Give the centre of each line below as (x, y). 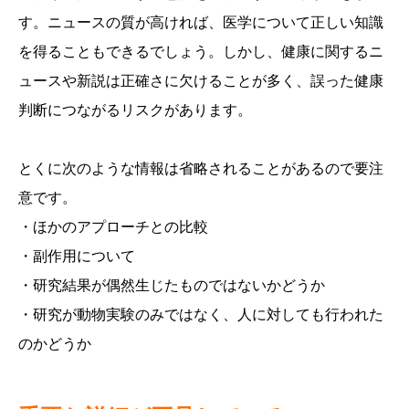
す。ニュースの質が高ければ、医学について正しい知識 (201, 23)
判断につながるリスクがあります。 (135, 110)
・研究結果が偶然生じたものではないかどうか (172, 286)
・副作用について (77, 257)
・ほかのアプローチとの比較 (113, 227)
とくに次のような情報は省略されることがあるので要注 (201, 169)
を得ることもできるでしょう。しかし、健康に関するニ (201, 52)
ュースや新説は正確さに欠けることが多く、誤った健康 (201, 81)
